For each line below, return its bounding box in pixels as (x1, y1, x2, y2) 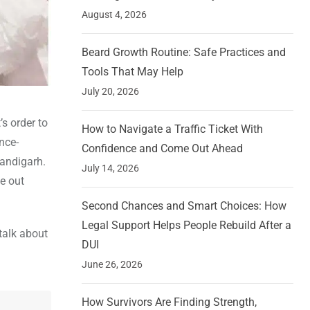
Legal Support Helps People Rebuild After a (82, 219, 291, 232)
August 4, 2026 (82, 9, 147, 21)
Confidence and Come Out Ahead (82, 142, 243, 156)
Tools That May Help (82, 65, 183, 79)
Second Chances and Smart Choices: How (82, 199, 286, 213)
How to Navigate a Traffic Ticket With (82, 122, 263, 136)
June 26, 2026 (82, 259, 143, 271)
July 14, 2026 (82, 163, 139, 174)
